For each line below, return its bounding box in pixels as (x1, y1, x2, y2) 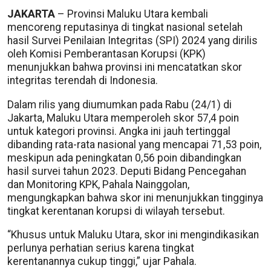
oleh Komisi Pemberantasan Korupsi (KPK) (7, 48, 206, 60)
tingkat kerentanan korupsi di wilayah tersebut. (7, 204, 225, 217)
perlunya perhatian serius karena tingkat (7, 242, 194, 254)
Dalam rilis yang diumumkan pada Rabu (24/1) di (7, 98, 232, 111)
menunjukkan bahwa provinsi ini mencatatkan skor (7, 61, 242, 73)
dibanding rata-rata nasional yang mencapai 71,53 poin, (7, 138, 261, 151)
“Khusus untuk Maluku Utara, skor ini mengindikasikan (7, 229, 259, 241)
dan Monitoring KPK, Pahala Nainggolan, (7, 178, 189, 191)
